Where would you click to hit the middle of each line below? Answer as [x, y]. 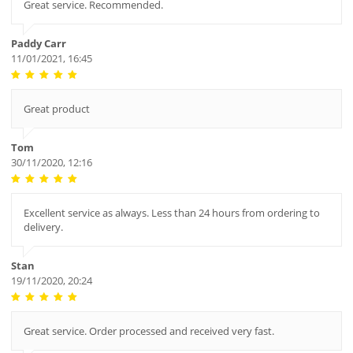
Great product [56, 109]
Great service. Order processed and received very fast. [149, 331]
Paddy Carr [38, 44]
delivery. [43, 227]
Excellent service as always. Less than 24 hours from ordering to [171, 213]
